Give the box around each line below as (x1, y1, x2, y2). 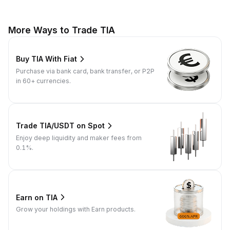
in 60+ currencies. (16, 76, 71, 85)
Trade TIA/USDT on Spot (16, 121, 105, 130)
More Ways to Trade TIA (8, 24, 115, 35)
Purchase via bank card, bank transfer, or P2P (16, 67, 155, 75)
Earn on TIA (16, 193, 57, 202)
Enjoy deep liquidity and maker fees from (16, 133, 142, 142)
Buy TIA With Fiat (16, 54, 77, 64)
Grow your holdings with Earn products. (16, 205, 136, 214)
